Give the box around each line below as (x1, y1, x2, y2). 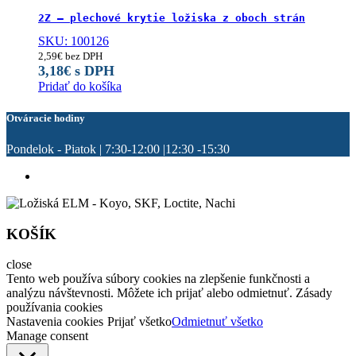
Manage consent (6, 329, 88, 343)
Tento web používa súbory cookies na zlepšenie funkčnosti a (6, 272, 310, 286)
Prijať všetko (107, 315, 172, 329)
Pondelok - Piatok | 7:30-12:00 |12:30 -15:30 (6, 141, 230, 156)
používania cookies (6, 300, 103, 315)
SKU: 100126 (38, 34, 109, 48)
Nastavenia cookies (6, 315, 103, 329)
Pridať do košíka (38, 79, 122, 94)
